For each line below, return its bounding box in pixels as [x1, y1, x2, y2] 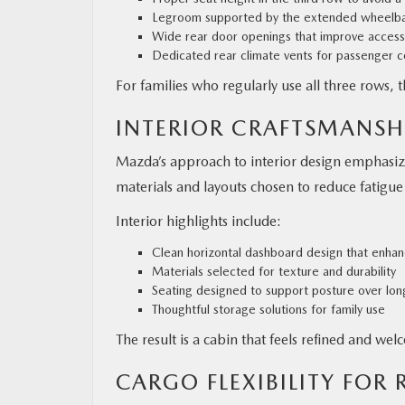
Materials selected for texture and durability [152, 263, 396, 278]
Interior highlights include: [116, 212, 281, 230]
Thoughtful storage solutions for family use [152, 301, 385, 316]
